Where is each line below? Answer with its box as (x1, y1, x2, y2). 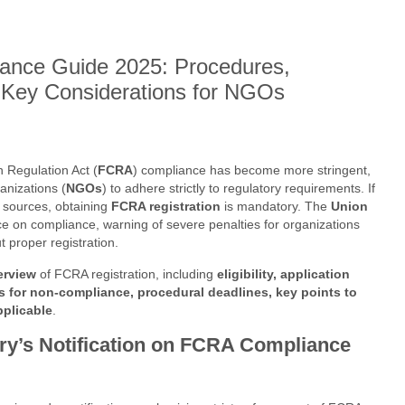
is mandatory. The (221, 199, 331, 214)
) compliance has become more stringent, (133, 163, 371, 178)
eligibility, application (217, 266, 350, 281)
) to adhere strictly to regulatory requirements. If (102, 181, 375, 196)
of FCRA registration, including (36, 266, 217, 281)
